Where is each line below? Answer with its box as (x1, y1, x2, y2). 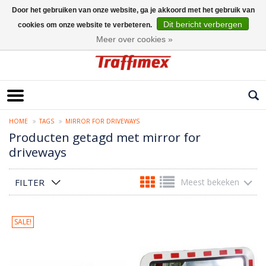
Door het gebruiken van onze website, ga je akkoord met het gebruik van (11, 6, 255, 14)
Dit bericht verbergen (163, 20, 242, 29)
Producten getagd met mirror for (9, 129, 201, 146)
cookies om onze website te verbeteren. (17, 21, 154, 29)
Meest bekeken (180, 176, 239, 188)
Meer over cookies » (96, 34, 173, 44)
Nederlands (9, 27, 49, 37)
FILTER (15, 176, 45, 189)
